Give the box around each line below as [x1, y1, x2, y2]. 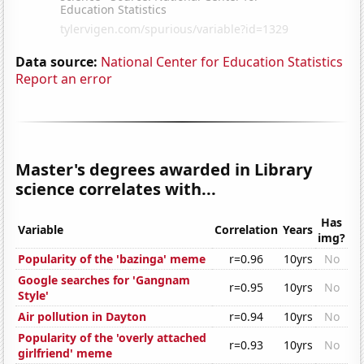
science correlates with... [15, 177, 217, 200]
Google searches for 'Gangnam [18, 272, 191, 288]
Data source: [15, 52, 98, 71]
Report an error [15, 69, 113, 88]
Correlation [214, 222, 279, 238]
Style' [18, 288, 50, 304]
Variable [18, 222, 64, 238]
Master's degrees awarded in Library [15, 158, 313, 180]
